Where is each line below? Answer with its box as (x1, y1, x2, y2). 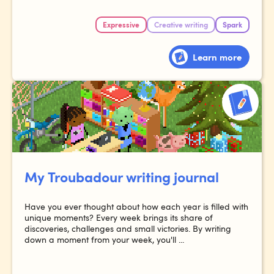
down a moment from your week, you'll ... (24, 233, 184, 245)
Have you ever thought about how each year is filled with (24, 200, 248, 212)
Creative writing (154, 20, 208, 30)
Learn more (193, 50, 242, 64)
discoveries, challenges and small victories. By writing (24, 222, 231, 234)
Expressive (103, 20, 139, 30)
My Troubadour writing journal (24, 166, 219, 187)
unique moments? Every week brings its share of (24, 211, 213, 223)
